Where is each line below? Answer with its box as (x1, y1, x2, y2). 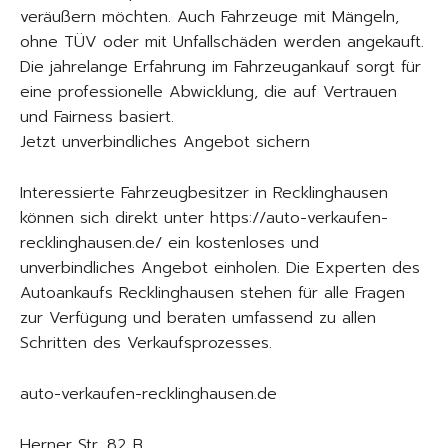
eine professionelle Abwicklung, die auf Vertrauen (20, 79, 397, 104)
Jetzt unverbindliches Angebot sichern (20, 129, 310, 154)
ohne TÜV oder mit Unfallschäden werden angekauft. (20, 29, 424, 54)
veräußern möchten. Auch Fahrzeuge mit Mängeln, (20, 4, 399, 29)
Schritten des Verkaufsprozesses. (20, 330, 272, 355)
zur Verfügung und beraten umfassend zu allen (20, 305, 376, 330)
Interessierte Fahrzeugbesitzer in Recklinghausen (20, 180, 388, 205)
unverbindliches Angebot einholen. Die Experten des (20, 255, 420, 280)
